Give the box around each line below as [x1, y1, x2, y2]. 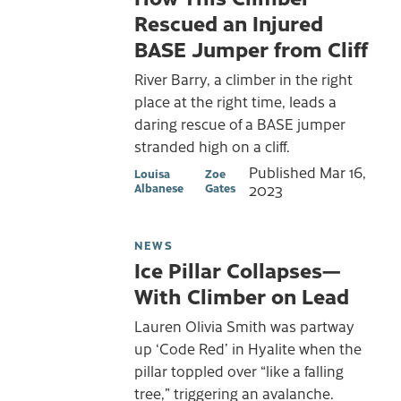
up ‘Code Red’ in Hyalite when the [134, 337, 362, 358]
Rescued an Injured [134, 7, 323, 37]
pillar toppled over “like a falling [134, 360, 344, 380]
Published [248, 162, 320, 183]
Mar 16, [319, 162, 366, 183]
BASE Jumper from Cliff [134, 33, 368, 63]
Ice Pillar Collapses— [134, 255, 341, 285]
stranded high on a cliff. [134, 135, 290, 156]
